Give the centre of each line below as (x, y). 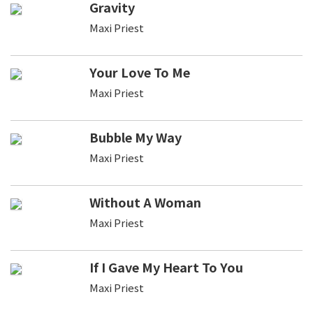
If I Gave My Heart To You (166, 267)
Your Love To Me (139, 72)
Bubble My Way (135, 137)
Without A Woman (145, 202)
